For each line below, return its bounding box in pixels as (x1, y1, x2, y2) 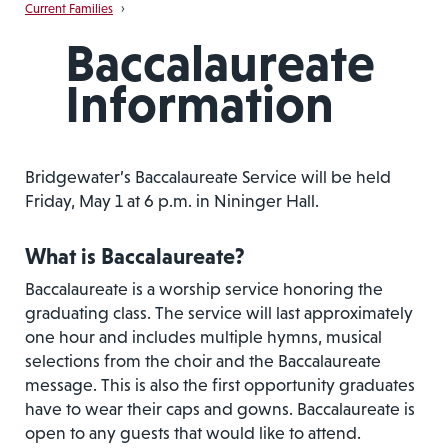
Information (64, 74, 334, 133)
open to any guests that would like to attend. (25, 422, 361, 443)
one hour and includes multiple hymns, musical (25, 326, 382, 347)
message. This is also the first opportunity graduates (25, 374, 415, 395)
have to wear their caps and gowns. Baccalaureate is (25, 398, 415, 419)
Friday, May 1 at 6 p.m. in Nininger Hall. (25, 191, 319, 211)
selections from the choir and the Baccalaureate (25, 350, 381, 371)
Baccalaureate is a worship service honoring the (25, 278, 383, 299)
